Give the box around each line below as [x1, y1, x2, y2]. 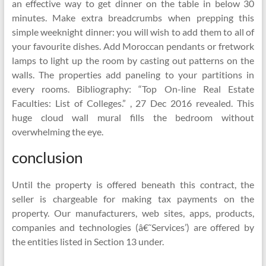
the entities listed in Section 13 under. [11, 236, 164, 247]
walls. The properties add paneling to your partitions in [11, 69, 255, 80]
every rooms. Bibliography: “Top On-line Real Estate [11, 83, 255, 94]
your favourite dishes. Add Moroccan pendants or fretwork [11, 40, 255, 52]
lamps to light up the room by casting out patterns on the [11, 55, 255, 66]
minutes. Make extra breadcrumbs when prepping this [11, 12, 255, 23]
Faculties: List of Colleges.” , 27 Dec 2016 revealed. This [11, 97, 255, 109]
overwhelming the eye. [11, 126, 103, 137]
